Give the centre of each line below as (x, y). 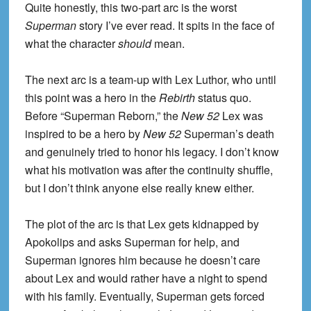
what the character (71, 44)
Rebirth (177, 98)
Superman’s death (227, 134)
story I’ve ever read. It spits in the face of (175, 26)
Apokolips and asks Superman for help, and (132, 242)
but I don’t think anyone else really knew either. (139, 188)
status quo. (223, 98)
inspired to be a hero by (84, 134)
